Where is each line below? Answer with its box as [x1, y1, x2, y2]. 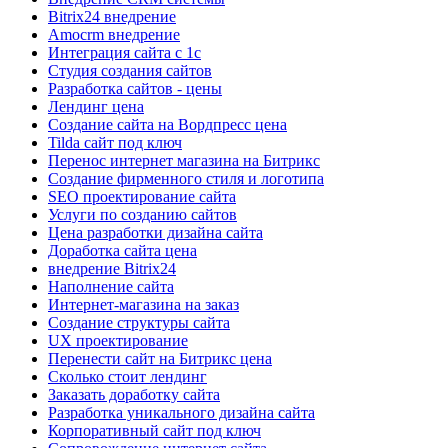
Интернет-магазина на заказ [48, 296, 239, 314]
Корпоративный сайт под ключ [48, 422, 261, 440]
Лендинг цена [48, 98, 144, 116]
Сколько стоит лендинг [48, 368, 207, 386]
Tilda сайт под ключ [48, 134, 182, 152]
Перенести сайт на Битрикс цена [48, 350, 272, 368]
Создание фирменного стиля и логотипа [48, 170, 324, 188]
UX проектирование [48, 332, 188, 350]
